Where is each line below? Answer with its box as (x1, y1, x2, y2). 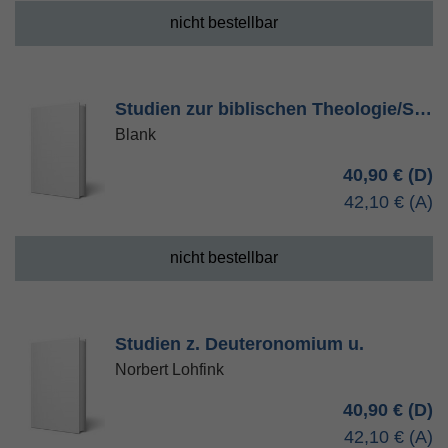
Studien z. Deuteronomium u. (115, 334, 364, 354)
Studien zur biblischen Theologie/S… (115, 99, 432, 119)
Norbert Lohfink (115, 361, 224, 378)
